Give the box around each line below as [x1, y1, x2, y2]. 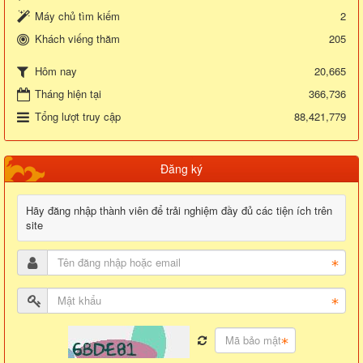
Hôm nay [35, 62, 77, 79]
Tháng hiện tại [35, 85, 101, 101]
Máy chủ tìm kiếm [35, 7, 120, 23]
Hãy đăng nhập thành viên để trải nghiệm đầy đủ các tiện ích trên [26, 202, 332, 218]
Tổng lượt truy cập [35, 108, 121, 124]
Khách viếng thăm [35, 30, 120, 46]
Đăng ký [160, 160, 203, 177]
